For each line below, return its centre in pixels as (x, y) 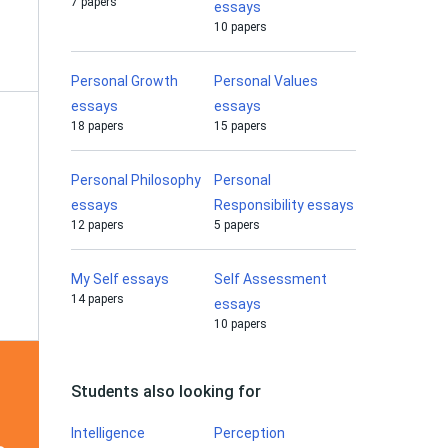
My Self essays (120, 279)
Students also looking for (166, 391)
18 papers (97, 126)
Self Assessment (270, 279)
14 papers (97, 299)
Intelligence (108, 433)
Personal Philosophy (136, 180)
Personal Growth (124, 81)
